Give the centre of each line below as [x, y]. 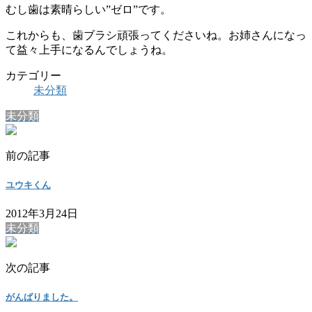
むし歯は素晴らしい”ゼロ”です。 [88, 9]
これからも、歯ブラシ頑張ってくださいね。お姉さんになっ [156, 35]
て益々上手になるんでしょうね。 [89, 49]
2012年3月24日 [42, 214]
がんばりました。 [42, 297]
